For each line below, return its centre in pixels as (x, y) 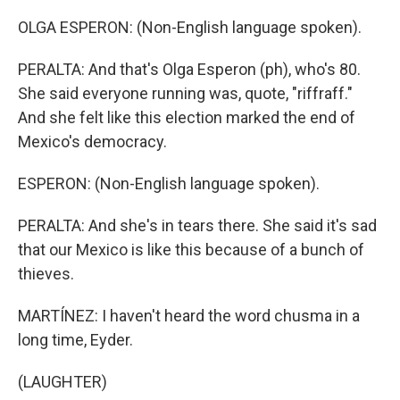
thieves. (46, 274)
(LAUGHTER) (62, 382)
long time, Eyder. (75, 340)
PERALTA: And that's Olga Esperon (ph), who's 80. (189, 69)
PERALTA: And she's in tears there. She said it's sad (197, 225)
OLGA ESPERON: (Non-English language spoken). (190, 27)
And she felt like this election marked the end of (187, 117)
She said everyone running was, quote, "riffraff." (185, 93)
